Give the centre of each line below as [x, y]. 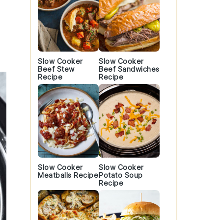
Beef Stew [56, 69]
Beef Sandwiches [129, 69]
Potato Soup [121, 175]
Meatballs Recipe [68, 175]
